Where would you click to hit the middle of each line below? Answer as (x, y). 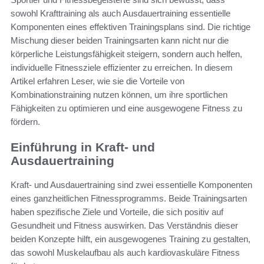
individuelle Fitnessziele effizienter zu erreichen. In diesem (122, 68)
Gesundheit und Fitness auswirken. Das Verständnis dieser (124, 225)
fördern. (25, 122)
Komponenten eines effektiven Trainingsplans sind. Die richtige (131, 27)
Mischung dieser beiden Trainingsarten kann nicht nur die (120, 41)
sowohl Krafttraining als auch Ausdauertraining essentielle (121, 14)
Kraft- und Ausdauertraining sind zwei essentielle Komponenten (131, 184)
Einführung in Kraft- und (83, 147)
